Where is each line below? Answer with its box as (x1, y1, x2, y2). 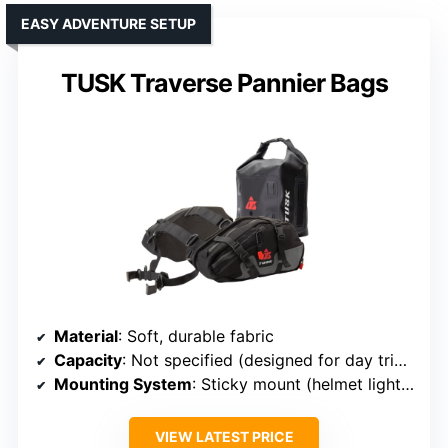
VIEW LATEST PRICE (154, 428, 294, 446)
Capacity (54, 350, 122, 371)
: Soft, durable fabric (118, 326, 274, 347)
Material (54, 326, 118, 347)
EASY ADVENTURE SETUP (21, 15, 196, 33)
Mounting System (54, 374, 192, 395)
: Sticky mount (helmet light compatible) (192, 374, 401, 395)
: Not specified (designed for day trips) (122, 350, 394, 371)
